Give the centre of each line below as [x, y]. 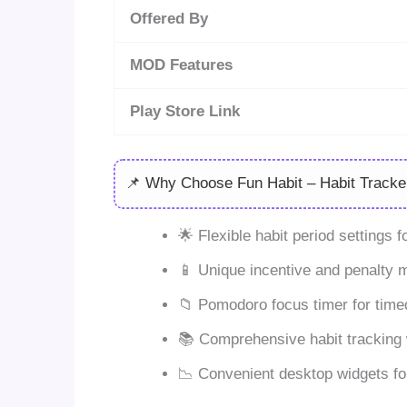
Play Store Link [184, 112]
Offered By [169, 19]
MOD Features [181, 65]
